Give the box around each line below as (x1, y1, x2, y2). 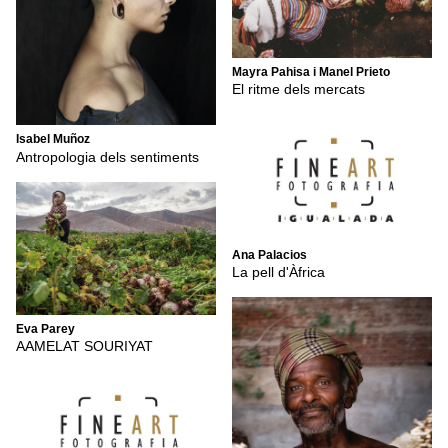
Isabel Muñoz (16, 132, 90, 147)
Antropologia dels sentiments (16, 148, 199, 165)
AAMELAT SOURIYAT (16, 338, 153, 355)
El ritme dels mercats (232, 81, 365, 98)
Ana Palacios (232, 248, 307, 262)
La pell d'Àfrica (232, 264, 325, 281)
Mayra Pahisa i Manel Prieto (232, 64, 390, 79)
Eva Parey (16, 321, 75, 336)
